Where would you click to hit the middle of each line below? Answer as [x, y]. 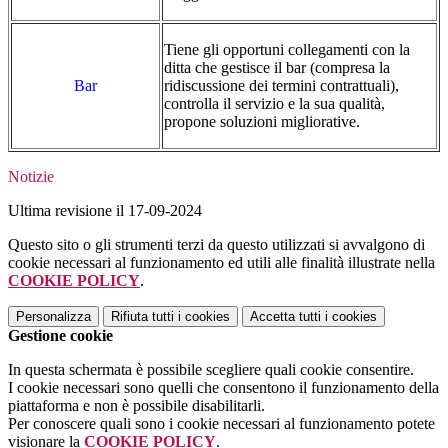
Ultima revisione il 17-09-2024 [105, 211]
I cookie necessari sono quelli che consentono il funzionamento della [223, 388]
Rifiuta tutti [142, 317]
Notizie [31, 177]
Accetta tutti [285, 317]
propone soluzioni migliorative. [262, 122]
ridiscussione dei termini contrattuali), [281, 86]
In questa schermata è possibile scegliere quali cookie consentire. [211, 370]
